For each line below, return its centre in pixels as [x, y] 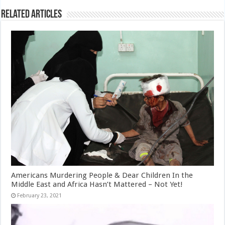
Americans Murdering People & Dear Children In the [102, 175]
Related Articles [32, 15]
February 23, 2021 [40, 195]
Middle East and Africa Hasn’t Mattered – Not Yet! [97, 184]
